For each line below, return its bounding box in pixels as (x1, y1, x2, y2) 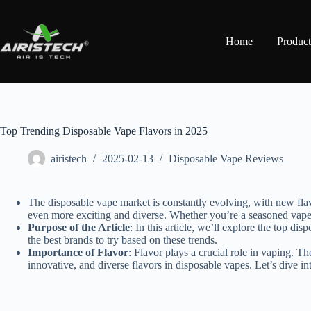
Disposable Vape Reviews (169, 153, 283, 165)
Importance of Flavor (28, 246, 128, 258)
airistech (51, 153, 87, 165)
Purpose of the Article (28, 221, 130, 233)
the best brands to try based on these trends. (28, 234, 217, 246)
